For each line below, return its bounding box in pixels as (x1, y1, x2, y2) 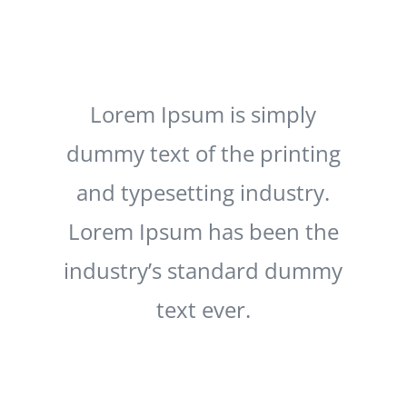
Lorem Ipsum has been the (67, 215, 339, 246)
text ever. (155, 293, 251, 324)
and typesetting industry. (76, 176, 331, 207)
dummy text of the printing (65, 137, 341, 168)
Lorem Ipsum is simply (90, 98, 317, 129)
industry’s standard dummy (64, 254, 343, 285)
